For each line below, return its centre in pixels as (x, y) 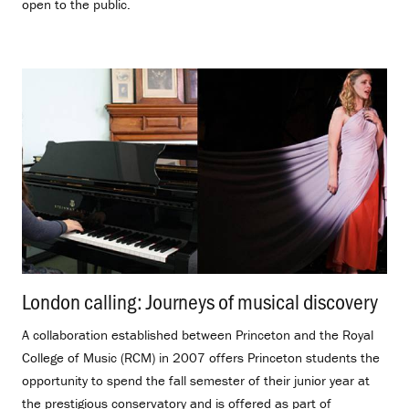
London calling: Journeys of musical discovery (200, 300)
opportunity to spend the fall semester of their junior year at (196, 380)
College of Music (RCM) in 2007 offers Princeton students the (201, 357)
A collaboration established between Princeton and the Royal (198, 334)
